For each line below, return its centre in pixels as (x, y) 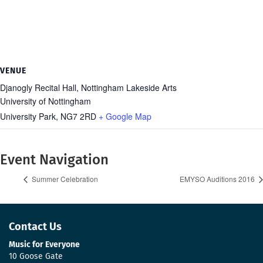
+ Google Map (125, 116)
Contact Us (35, 227)
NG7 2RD (78, 116)
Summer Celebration (64, 179)
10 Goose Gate (36, 257)
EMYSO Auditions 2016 (218, 179)
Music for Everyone (44, 245)
